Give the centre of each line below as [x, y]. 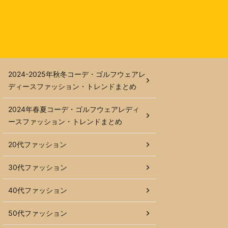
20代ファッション [37, 144]
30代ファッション [38, 167]
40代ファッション [38, 190]
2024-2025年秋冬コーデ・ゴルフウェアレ [77, 74]
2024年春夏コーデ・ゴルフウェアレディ [74, 109]
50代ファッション [38, 213]
